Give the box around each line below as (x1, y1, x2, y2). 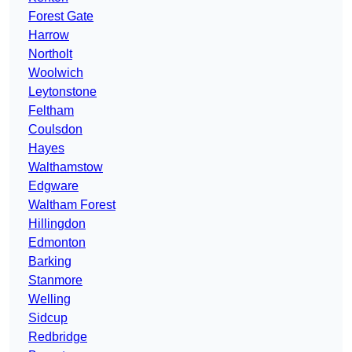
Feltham (28, 104, 74, 118)
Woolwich (28, 66, 83, 80)
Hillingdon (28, 217, 86, 231)
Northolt (28, 47, 72, 61)
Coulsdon (28, 123, 82, 137)
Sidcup (28, 311, 68, 325)
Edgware (28, 179, 79, 193)
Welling (28, 292, 71, 306)
